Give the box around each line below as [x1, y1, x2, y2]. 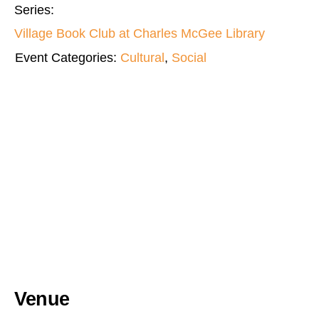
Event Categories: [15, 51, 117, 66]
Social [172, 51, 206, 66]
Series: [14, 3, 54, 18]
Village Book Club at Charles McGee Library [14, 26, 265, 41]
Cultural [120, 51, 164, 66]
